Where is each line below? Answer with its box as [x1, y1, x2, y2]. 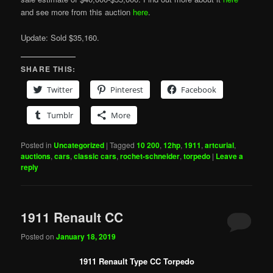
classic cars [74, 151, 117, 162]
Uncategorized [54, 140, 105, 151]
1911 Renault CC [21, 208, 124, 227]
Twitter [47, 84, 73, 96]
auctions [21, 151, 51, 162]
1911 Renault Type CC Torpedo [79, 255, 194, 267]
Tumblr [47, 110, 74, 121]
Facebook [181, 84, 217, 96]
